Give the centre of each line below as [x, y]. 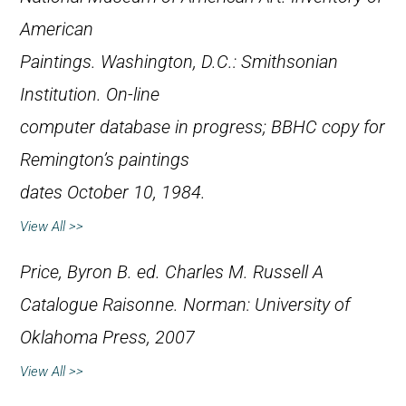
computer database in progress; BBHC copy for [203, 128]
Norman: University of [264, 305]
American [57, 30]
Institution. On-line [90, 95]
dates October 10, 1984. [113, 193]
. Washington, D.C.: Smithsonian [215, 63]
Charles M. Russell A [244, 273]
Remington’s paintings [105, 160]
